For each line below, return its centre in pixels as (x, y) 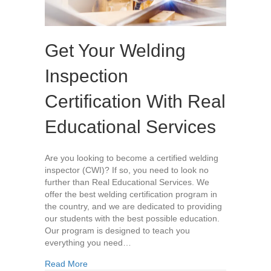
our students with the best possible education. (132, 219)
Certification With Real (135, 102)
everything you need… (88, 243)
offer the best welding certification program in (131, 194)
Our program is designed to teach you (117, 231)
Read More (66, 264)
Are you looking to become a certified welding (132, 158)
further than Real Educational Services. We (127, 182)
